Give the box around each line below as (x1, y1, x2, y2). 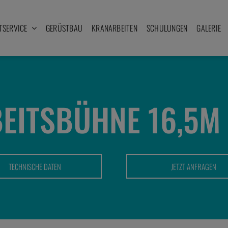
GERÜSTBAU (45, 21, 83, 34)
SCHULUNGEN (146, 21, 188, 34)
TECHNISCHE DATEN (8, 161, 61, 172)
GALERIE (196, 21, 221, 34)
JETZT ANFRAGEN (170, 161, 216, 172)
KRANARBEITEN (92, 21, 137, 34)
